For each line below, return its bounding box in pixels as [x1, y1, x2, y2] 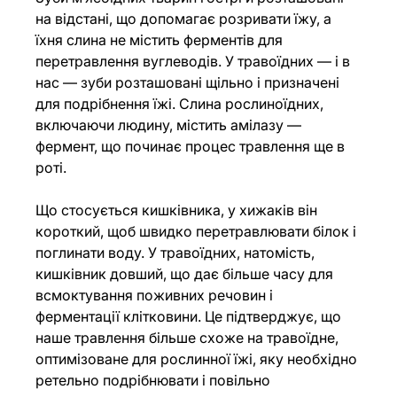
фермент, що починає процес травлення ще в [35, 137, 349, 156]
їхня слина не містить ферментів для [35, 31, 287, 50]
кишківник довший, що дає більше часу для [35, 265, 338, 284]
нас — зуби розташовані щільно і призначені [35, 74, 344, 92]
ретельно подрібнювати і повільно [35, 371, 275, 390]
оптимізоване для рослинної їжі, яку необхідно [35, 350, 362, 369]
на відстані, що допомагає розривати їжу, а [35, 10, 336, 28]
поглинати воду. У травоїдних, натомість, [35, 244, 319, 262]
